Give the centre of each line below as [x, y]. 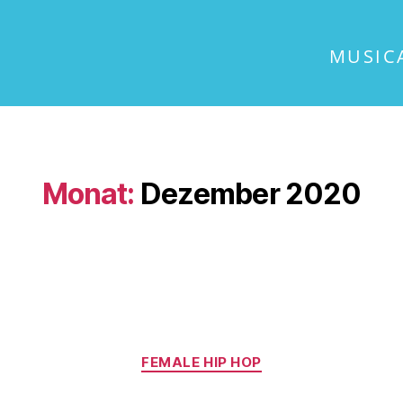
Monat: [88, 194]
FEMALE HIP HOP [201, 363]
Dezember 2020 [251, 194]
